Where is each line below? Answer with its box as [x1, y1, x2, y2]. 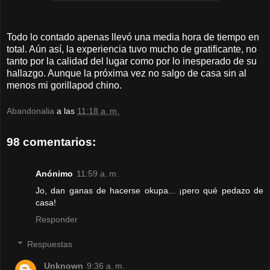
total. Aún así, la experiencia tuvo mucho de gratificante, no [7, 43, 257, 54]
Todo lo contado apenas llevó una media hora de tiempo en [7, 31, 259, 42]
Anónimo [36, 168, 73, 178]
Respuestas [27, 239, 73, 250]
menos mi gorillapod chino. [7, 80, 122, 90]
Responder [36, 214, 78, 224]
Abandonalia [7, 106, 54, 116]
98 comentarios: [7, 136, 96, 149]
